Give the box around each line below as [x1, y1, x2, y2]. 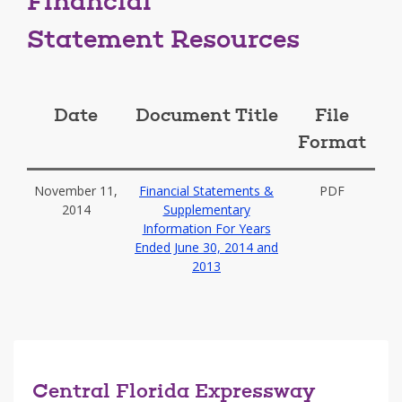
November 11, [34, 182, 118, 199]
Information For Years [142, 220, 271, 237]
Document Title [135, 108, 278, 126]
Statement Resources [27, 29, 300, 54]
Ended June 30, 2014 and [135, 239, 278, 256]
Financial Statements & [139, 182, 274, 199]
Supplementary [162, 201, 250, 218]
